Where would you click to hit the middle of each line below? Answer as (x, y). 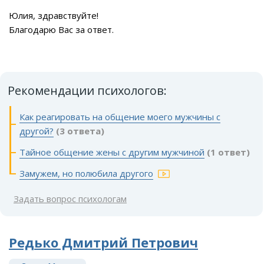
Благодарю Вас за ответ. (61, 30)
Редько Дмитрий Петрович (103, 242)
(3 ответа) (80, 131)
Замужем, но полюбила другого (86, 174)
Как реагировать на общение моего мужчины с (120, 117)
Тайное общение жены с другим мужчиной (112, 152)
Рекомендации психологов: (87, 91)
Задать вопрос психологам (70, 199)
